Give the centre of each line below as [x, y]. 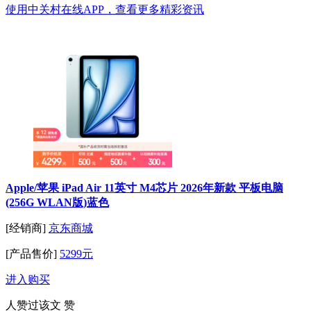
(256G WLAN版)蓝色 [57, 203]
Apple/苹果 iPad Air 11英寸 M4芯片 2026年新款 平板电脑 [144, 188]
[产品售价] [31, 254]
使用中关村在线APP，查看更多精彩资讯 [105, 10]
